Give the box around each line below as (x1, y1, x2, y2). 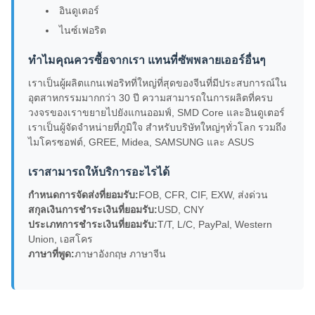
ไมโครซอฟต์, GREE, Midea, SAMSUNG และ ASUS (28, 136, 254, 148)
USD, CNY (157, 204, 204, 216)
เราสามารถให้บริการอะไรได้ (28, 166, 169, 179)
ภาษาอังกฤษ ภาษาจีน (75, 248, 166, 260)
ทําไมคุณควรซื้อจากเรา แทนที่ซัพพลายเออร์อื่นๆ (28, 54, 266, 67)
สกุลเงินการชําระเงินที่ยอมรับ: (28, 204, 157, 216)
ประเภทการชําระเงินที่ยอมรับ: (28, 219, 157, 231)
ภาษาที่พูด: (28, 248, 75, 260)
